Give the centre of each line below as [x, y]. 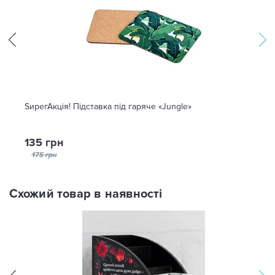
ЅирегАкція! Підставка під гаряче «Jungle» [108, 107]
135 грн [44, 142]
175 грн [44, 155]
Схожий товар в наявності [86, 194]
